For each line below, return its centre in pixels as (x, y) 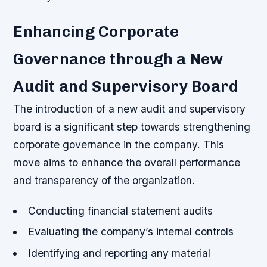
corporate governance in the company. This (119, 145)
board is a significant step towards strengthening (132, 127)
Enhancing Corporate (96, 32)
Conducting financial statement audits (120, 211)
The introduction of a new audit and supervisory (130, 109)
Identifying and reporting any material (119, 253)
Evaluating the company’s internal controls (131, 232)
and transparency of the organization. (104, 181)
